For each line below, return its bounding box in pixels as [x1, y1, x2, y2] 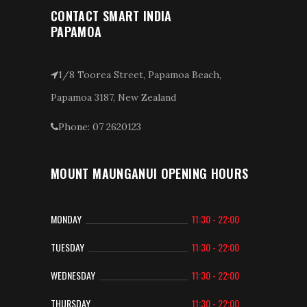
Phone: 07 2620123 [58, 120, 141, 133]
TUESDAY [51, 240, 84, 254]
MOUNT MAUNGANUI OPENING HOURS [51, 164, 249, 182]
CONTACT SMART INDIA [51, 6, 172, 25]
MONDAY [51, 212, 82, 226]
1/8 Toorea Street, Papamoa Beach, [58, 68, 221, 81]
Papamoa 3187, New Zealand [51, 90, 176, 103]
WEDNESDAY [51, 268, 95, 282]
